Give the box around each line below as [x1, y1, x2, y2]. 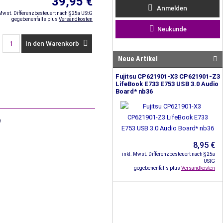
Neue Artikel [118, 55, 158, 63]
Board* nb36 [115, 88, 153, 95]
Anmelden [155, 4, 187, 12]
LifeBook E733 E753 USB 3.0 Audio [115, 80, 219, 88]
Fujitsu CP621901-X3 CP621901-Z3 [115, 73, 220, 80]
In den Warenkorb [25, 40, 81, 47]
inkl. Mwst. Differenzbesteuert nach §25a [122, 151, 215, 157]
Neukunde [154, 25, 187, 33]
